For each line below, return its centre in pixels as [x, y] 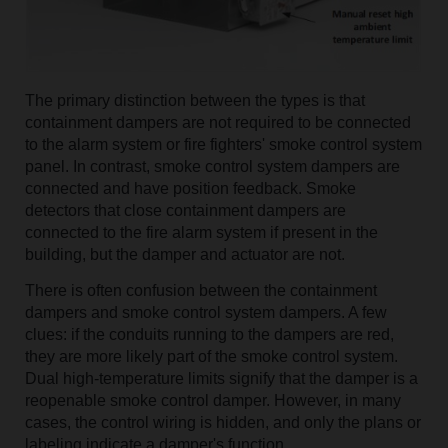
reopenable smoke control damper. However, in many [212, 400]
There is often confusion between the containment [200, 290]
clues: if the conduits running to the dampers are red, [209, 334]
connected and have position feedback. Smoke [190, 188]
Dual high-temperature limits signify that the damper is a [221, 378]
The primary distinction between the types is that [194, 100]
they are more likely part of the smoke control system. [211, 356]
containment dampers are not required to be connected [217, 122]
